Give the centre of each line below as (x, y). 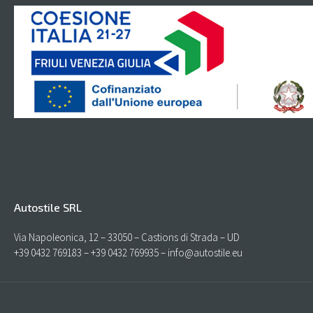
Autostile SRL (48, 208)
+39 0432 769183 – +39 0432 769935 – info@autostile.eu (128, 253)
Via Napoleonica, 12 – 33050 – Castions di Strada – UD (127, 238)
